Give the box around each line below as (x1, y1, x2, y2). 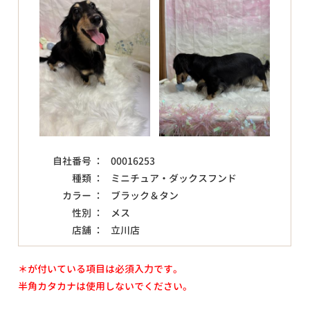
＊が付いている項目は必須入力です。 (18, 262, 183, 275)
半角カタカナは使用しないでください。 (18, 279, 193, 293)
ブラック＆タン (111, 188, 179, 202)
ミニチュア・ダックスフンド (111, 171, 237, 185)
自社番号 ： (52, 154, 103, 167)
